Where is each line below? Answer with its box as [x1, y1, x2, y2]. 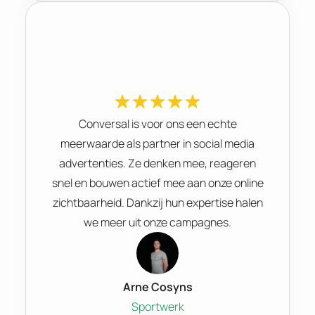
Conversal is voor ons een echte [78, 115, 237, 131]
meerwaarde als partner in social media [60, 135, 255, 151]
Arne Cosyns [122, 278, 193, 295]
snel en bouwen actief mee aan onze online [51, 174, 264, 191]
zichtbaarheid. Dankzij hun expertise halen [52, 194, 263, 210]
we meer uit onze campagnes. [84, 214, 231, 230]
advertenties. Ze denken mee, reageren [59, 155, 256, 171]
